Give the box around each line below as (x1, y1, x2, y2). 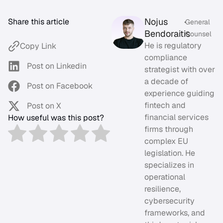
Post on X (26, 101, 61, 111)
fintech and (144, 100, 186, 111)
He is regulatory (144, 40, 202, 51)
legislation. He (144, 148, 195, 159)
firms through (144, 124, 193, 135)
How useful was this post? (8, 112, 104, 123)
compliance (144, 52, 187, 63)
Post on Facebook (26, 81, 93, 92)
